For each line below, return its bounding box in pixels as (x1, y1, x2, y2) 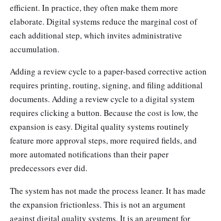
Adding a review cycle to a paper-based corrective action (10, 66, 207, 77)
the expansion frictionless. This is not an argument (10, 198, 185, 210)
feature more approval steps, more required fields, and (10, 135, 197, 147)
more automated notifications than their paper (10, 148, 169, 160)
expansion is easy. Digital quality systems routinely (10, 121, 189, 133)
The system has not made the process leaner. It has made (10, 184, 206, 196)
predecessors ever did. (10, 162, 87, 174)
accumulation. (10, 43, 59, 55)
